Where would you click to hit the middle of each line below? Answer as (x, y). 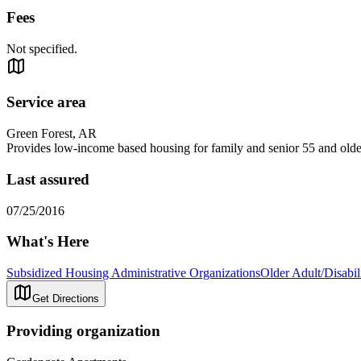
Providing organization (83, 330)
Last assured (48, 179)
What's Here (48, 242)
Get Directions (66, 299)
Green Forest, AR (52, 134)
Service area (46, 102)
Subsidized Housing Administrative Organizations (133, 273)
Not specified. (42, 48)
